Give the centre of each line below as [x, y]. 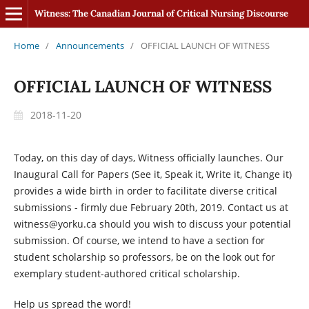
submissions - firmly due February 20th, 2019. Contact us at [151, 207]
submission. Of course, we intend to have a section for [139, 240]
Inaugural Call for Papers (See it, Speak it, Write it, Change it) [152, 174]
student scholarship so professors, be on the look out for [144, 257]
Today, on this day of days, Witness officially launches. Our [148, 157]
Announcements [90, 45]
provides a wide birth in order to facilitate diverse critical [145, 190]
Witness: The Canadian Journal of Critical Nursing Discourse [161, 13]
